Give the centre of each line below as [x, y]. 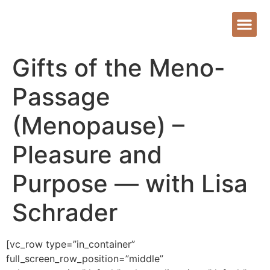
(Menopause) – [98, 125]
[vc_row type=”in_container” [71, 244]
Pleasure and [87, 154]
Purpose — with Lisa [130, 183]
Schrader [65, 212]
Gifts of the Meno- [119, 67]
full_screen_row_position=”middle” [85, 258]
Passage [61, 96]
